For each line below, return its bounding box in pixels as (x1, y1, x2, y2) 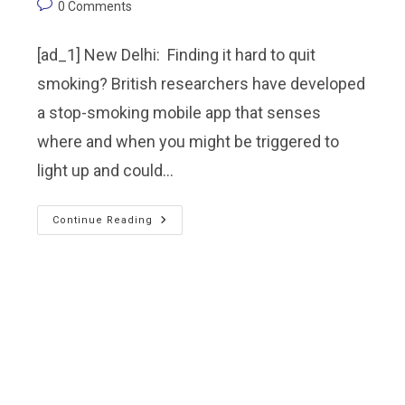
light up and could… (37, 160, 174, 180)
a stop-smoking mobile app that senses (37, 102, 322, 122)
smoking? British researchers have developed (37, 73, 366, 93)
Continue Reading (52, 213, 154, 226)
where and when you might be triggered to (37, 131, 340, 151)
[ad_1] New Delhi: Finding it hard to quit (37, 44, 316, 64)
